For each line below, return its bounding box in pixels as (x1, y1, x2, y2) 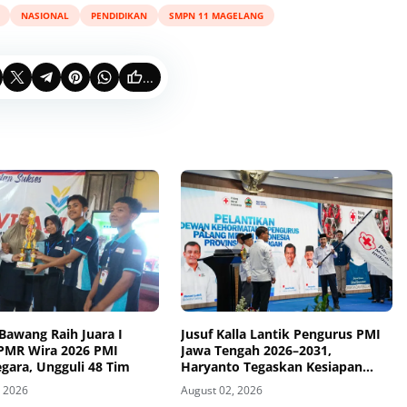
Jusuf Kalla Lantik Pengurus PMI (180, 324, 381, 342)
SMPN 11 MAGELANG (168, 8, 263, 22)
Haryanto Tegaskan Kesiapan (180, 357, 362, 375)
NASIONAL (20, 8, 69, 22)
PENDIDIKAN (90, 8, 147, 22)
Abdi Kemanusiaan (180, 373, 298, 392)
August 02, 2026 (180, 382, 263, 398)
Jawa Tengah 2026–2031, (180, 341, 332, 359)
